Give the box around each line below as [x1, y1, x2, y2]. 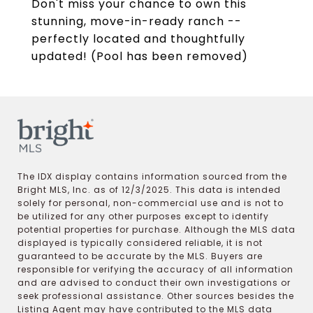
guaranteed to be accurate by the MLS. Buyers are [17, 249, 263, 262]
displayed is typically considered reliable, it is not [17, 236, 263, 249]
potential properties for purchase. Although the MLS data [17, 223, 296, 235]
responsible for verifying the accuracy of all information [17, 263, 293, 275]
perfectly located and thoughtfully [31, 31, 245, 47]
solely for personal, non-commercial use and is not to [17, 196, 284, 209]
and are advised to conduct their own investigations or [17, 276, 291, 289]
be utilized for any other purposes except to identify [17, 210, 269, 222]
